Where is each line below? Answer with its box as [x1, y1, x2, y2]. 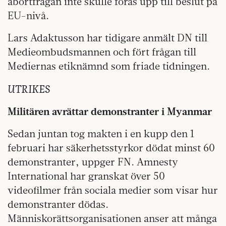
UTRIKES [8, 80, 50, 96]
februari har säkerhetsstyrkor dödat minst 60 [8, 141, 215, 154]
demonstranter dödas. [8, 197, 108, 210]
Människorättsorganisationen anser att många [8, 211, 217, 224]
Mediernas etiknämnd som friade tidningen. [8, 59, 210, 72]
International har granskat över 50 [8, 169, 165, 182]
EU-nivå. [8, 9, 49, 22]
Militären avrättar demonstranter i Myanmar [8, 104, 212, 118]
